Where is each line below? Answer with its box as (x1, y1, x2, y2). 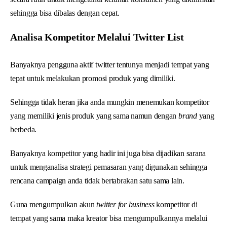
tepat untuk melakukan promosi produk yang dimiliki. (10, 73, 175, 83)
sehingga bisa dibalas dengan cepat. (10, 8, 120, 17)
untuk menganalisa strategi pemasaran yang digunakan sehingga (10, 162, 207, 171)
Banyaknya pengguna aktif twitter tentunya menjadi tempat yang (10, 60, 209, 69)
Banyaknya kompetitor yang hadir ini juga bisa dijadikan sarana (10, 148, 206, 158)
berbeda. (10, 125, 37, 134)
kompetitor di (154, 200, 198, 209)
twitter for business (96, 200, 155, 209)
